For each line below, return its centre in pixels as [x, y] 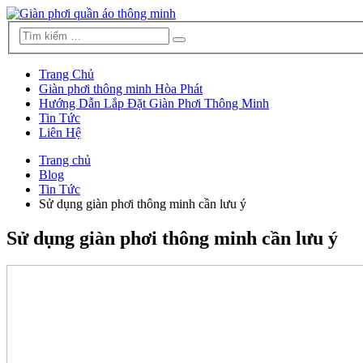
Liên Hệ [60, 132]
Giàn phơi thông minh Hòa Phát [121, 88]
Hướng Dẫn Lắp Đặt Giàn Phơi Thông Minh [154, 103]
